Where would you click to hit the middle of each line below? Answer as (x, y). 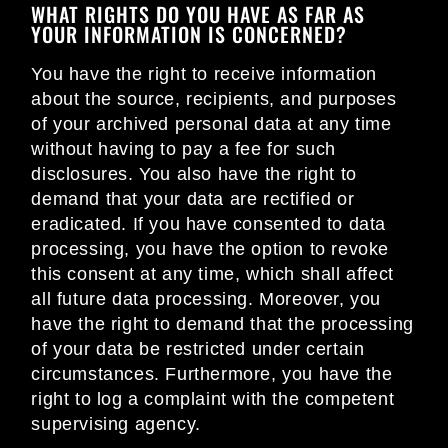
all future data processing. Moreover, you (206, 299)
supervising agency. (116, 424)
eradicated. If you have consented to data (208, 224)
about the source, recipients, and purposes (214, 99)
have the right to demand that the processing (222, 324)
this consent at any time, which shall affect (212, 274)
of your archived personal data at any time (211, 124)
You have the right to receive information (204, 74)
